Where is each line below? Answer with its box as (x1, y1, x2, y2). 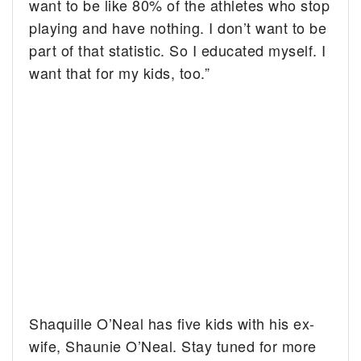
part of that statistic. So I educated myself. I (29, 39, 326, 61)
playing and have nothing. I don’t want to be (29, 17, 327, 39)
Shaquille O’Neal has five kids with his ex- (29, 313, 315, 334)
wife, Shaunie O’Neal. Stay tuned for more (29, 335, 317, 357)
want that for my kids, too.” (29, 62, 210, 84)
